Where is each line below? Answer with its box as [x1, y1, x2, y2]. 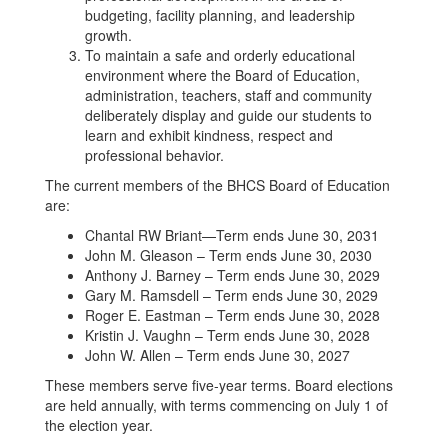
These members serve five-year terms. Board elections [45, 375, 393, 395]
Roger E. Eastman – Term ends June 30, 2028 [85, 305, 380, 325]
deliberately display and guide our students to [85, 105, 372, 125]
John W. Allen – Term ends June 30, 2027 [85, 345, 350, 365]
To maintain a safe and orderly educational [85, 45, 355, 65]
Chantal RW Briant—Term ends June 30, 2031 [85, 225, 379, 245]
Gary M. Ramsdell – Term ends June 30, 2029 [85, 285, 378, 305]
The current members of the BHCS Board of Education [45, 175, 390, 195]
